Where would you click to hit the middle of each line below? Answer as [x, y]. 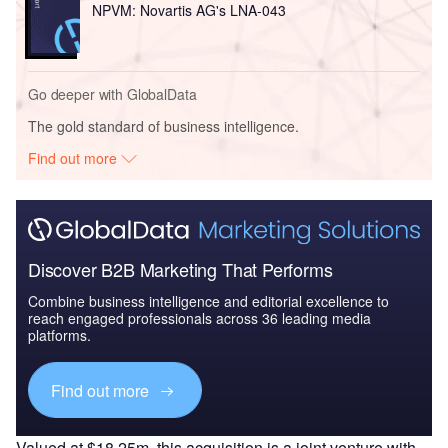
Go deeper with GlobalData [112, 93]
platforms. [59, 335]
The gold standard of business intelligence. [163, 125]
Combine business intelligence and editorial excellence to [208, 301]
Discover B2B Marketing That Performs [180, 269]
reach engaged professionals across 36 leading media [199, 318]
